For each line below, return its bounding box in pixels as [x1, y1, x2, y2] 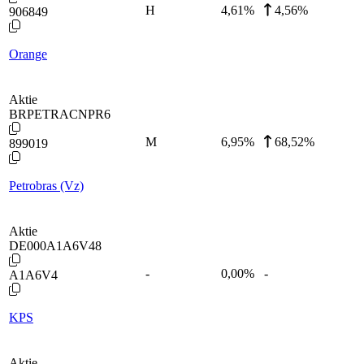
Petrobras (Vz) [9, 178, 84, 193]
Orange [9, 46, 47, 61]
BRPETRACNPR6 [9, 106, 110, 121]
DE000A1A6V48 [9, 238, 102, 253]
